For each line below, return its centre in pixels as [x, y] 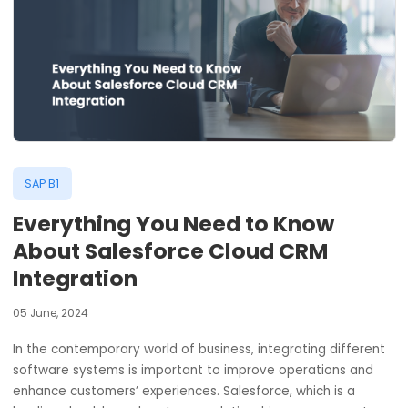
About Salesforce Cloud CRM [189, 324]
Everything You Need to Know [193, 294]
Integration [86, 354]
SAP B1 [47, 250]
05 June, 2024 [56, 394]
